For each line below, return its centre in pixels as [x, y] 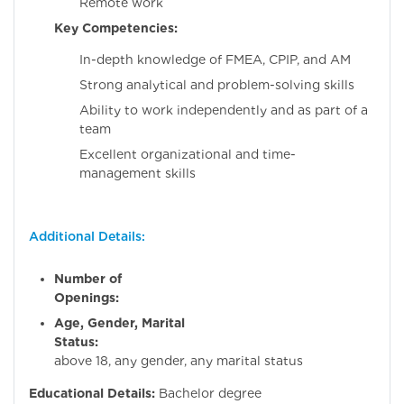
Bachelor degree [210, 394]
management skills [138, 174]
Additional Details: [87, 237]
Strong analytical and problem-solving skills [217, 85]
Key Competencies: [116, 28]
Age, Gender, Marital [119, 323]
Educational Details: [92, 394]
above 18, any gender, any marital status [179, 361]
